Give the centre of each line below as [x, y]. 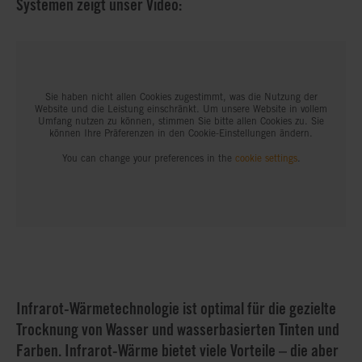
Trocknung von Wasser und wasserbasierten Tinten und [178, 329]
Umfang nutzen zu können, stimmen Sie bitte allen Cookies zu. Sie [181, 121]
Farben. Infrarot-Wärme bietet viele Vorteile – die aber [177, 350]
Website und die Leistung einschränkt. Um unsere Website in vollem [181, 109]
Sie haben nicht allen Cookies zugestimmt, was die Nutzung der [181, 97]
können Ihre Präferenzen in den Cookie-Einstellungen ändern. [181, 133]
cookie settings [266, 158]
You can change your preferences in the [148, 158]
